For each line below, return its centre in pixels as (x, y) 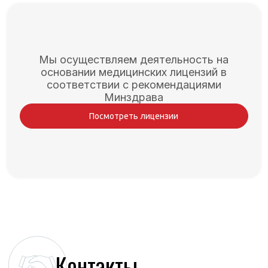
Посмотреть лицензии (134, 116)
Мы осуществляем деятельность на (134, 59)
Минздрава (134, 97)
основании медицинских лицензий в (134, 72)
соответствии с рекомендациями (134, 84)
